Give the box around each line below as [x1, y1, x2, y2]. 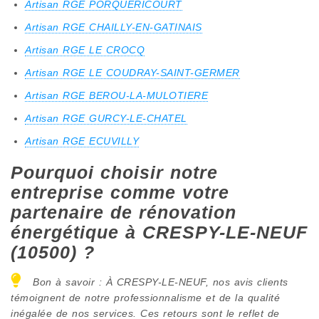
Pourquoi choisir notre [11, 162, 218, 182]
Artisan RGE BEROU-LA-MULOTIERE [25, 89, 208, 101]
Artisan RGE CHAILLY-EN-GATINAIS [25, 21, 202, 33]
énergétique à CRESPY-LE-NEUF [11, 222, 308, 242]
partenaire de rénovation [11, 202, 236, 222]
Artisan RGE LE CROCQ [25, 43, 145, 56]
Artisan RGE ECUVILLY [25, 135, 139, 147]
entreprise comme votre [11, 182, 229, 202]
